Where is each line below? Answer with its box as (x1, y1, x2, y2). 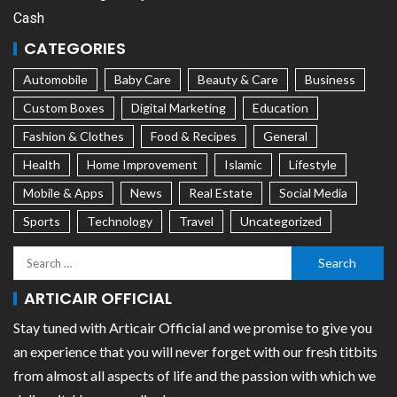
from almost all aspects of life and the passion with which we (13, 367, 376, 385)
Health (23, 157, 60, 173)
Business (305, 72, 355, 88)
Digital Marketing (131, 100, 226, 116)
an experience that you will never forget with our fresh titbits (13, 343, 378, 361)
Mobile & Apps (23, 185, 104, 201)
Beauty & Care (198, 72, 278, 88)
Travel (179, 214, 214, 230)
